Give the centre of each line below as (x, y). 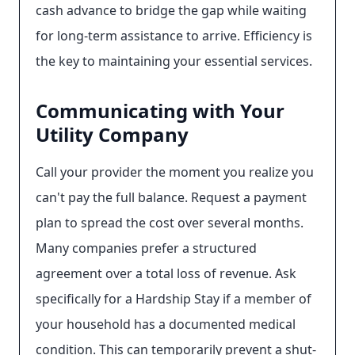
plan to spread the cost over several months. (170, 223)
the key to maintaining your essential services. (174, 61)
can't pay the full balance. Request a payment (171, 197)
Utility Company (112, 134)
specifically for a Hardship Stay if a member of (174, 299)
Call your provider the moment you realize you (175, 172)
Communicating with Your (160, 111)
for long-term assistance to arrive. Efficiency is (174, 36)
